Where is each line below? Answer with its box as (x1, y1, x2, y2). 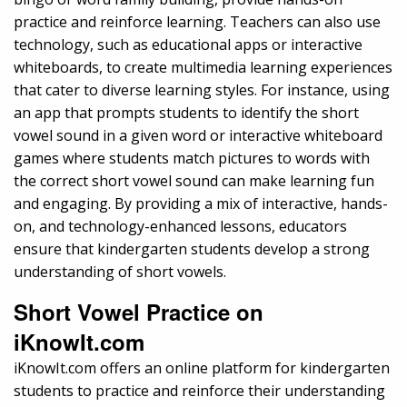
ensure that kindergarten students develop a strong (14, 238, 370, 259)
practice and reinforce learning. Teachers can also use (14, 11, 381, 32)
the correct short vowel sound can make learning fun (14, 170, 374, 191)
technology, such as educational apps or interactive (14, 34, 362, 55)
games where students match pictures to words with (14, 147, 370, 168)
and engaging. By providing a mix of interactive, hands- (14, 193, 388, 213)
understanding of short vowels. (14, 261, 226, 282)
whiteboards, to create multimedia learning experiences (14, 56, 392, 77)
